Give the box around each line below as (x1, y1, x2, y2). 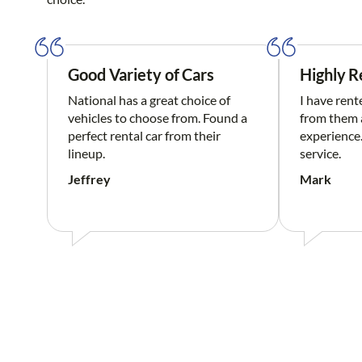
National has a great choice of (68, 92, 230, 108)
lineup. (68, 145, 105, 162)
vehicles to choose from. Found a (68, 110, 247, 126)
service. (300, 145, 341, 162)
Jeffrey (68, 171, 111, 187)
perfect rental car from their (68, 128, 221, 144)
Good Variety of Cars (68, 65, 214, 85)
